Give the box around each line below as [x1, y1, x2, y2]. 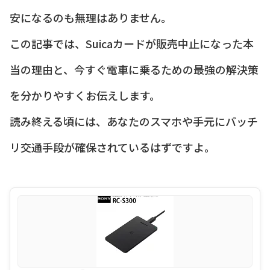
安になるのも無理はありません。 [10, 9, 172, 25]
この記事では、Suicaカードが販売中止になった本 [10, 35, 254, 51]
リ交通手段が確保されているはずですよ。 [10, 139, 215, 155]
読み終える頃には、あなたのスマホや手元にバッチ [10, 113, 258, 129]
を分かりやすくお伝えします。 [10, 87, 160, 103]
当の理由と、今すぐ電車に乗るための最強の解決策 [10, 61, 259, 77]
